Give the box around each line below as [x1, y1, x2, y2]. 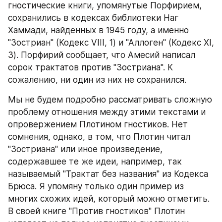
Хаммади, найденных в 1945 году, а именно [8, 25, 189, 35]
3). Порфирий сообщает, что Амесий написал [8, 50, 195, 60]
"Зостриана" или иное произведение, [8, 144, 163, 154]
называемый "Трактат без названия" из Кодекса [8, 169, 208, 179]
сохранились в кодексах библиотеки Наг [8, 13, 178, 23]
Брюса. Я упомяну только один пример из [8, 181, 184, 191]
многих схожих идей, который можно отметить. [8, 194, 210, 204]
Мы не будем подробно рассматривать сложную [8, 95, 212, 105]
